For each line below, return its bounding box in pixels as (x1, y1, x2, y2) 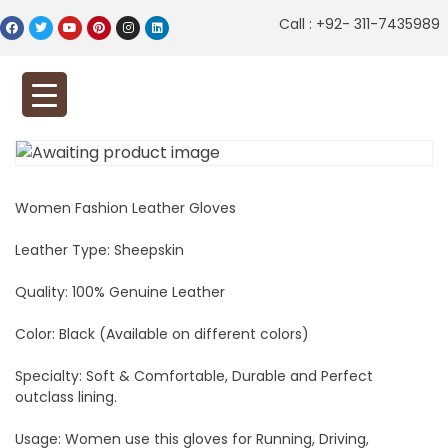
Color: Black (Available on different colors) (15, 324, 309, 344)
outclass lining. (15, 387, 117, 407)
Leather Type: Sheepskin (15, 240, 184, 260)
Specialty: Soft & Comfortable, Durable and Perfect (15, 366, 373, 386)
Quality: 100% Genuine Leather (15, 282, 225, 302)
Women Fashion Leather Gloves (15, 198, 236, 218)
